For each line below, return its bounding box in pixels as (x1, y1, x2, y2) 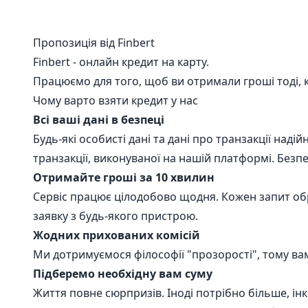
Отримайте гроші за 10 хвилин (33, 170, 214, 185)
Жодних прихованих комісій (33, 228, 200, 243)
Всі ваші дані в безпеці (33, 112, 164, 127)
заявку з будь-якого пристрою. (33, 208, 198, 223)
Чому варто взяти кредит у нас (33, 93, 198, 108)
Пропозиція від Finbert (33, 35, 155, 50)
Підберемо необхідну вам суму (33, 266, 212, 281)
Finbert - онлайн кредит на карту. (33, 54, 209, 69)
